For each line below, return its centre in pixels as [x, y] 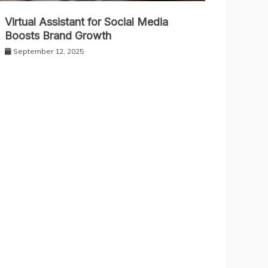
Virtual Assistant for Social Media [86, 22]
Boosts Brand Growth [58, 36]
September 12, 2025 [48, 51]
